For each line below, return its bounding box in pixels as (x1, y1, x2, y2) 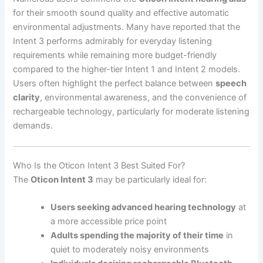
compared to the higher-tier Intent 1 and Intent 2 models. (13, 63, 241, 75)
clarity (13, 92, 41, 103)
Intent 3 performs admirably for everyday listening (13, 35, 213, 46)
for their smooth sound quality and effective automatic (13, 7, 230, 18)
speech (215, 77, 247, 89)
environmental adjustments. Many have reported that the (13, 21, 241, 32)
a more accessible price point (50, 216, 167, 227)
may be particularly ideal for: (93, 174, 207, 185)
